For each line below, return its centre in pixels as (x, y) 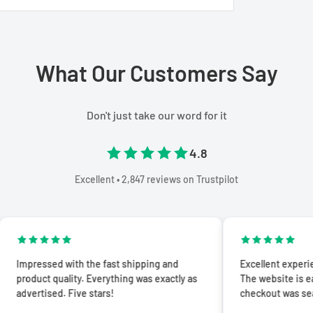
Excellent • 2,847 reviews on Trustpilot (156, 179)
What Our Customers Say (156, 72)
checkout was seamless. (239, 293)
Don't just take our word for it (156, 115)
